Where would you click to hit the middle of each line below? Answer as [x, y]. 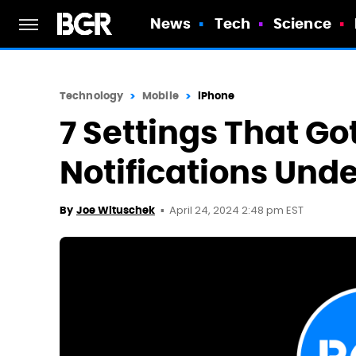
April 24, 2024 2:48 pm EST [236, 211]
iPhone [216, 96]
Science [302, 23]
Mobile [161, 96]
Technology [91, 96]
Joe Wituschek [116, 210]
